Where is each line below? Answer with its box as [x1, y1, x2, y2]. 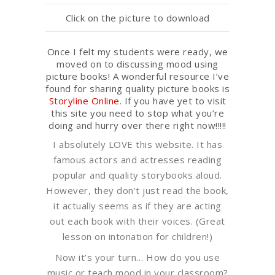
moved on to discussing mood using [56, 57, 219, 70]
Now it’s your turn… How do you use [55, 250, 220, 263]
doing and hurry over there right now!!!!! [48, 118, 227, 131]
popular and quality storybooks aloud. [53, 168, 222, 181]
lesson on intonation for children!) [62, 230, 213, 242]
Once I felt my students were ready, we [47, 45, 228, 58]
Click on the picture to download [65, 11, 210, 24]
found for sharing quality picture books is [45, 82, 230, 95]
